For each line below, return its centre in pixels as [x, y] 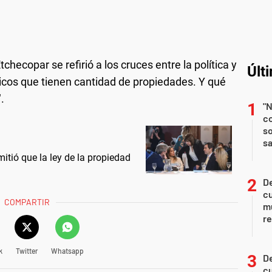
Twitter [26, 251]
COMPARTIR [27, 202]
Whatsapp [67, 251]
